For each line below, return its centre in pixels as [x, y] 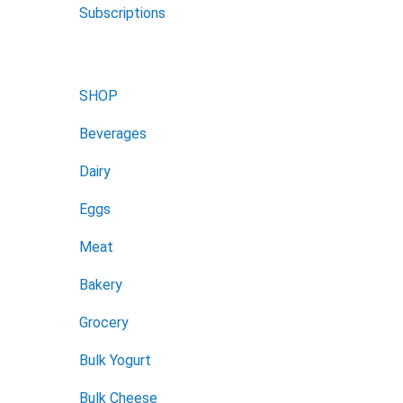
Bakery [101, 284]
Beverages [113, 133]
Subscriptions [122, 13]
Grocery [104, 322]
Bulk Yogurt [115, 360]
